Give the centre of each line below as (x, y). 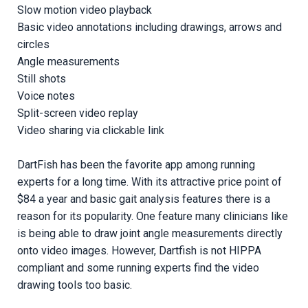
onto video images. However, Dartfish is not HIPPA (139, 250)
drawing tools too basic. (75, 285)
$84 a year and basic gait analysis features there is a (144, 199)
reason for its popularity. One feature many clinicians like (153, 216)
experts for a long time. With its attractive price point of (150, 181)
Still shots (42, 78)
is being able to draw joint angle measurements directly (150, 233)
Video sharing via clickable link (91, 130)
